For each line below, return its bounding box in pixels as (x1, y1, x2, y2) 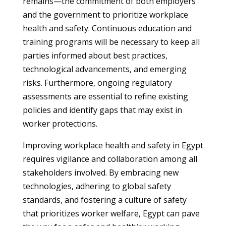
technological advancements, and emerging (22, 64, 187, 75)
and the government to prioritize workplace (22, 9, 188, 20)
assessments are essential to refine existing (22, 91, 188, 102)
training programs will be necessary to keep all (22, 36, 200, 47)
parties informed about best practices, (22, 50, 167, 61)
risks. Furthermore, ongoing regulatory (22, 77, 172, 88)
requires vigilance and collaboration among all (22, 153, 197, 164)
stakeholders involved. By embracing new (22, 167, 179, 178)
